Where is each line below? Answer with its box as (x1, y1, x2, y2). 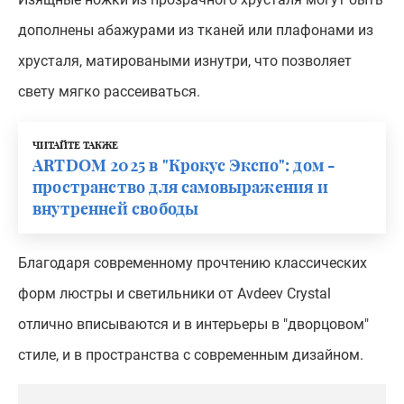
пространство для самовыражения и (32, 175, 328, 197)
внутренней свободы (32, 197, 199, 219)
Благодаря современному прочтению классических (18, 253, 367, 271)
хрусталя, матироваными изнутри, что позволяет (18, 51, 352, 69)
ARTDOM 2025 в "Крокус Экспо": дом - (32, 153, 336, 176)
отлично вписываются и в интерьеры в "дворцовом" (18, 315, 369, 333)
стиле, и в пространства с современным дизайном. (18, 345, 363, 363)
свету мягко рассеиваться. (18, 82, 200, 100)
